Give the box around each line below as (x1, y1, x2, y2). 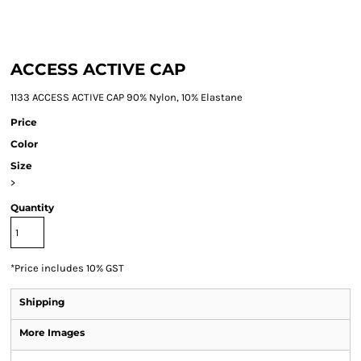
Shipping (19, 296, 64, 308)
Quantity (10, 201, 54, 214)
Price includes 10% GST (15, 262, 124, 274)
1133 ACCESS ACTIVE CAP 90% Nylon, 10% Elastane (10, 91, 243, 103)
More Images (19, 326, 85, 338)
